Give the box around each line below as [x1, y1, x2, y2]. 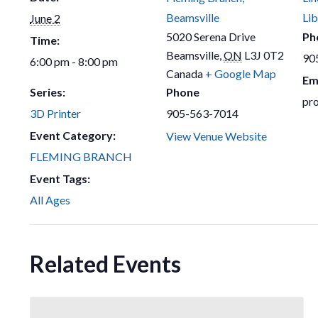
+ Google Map [205, 66, 276, 80]
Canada [166, 66, 203, 80]
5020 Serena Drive [166, 29, 256, 43]
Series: [30, 84, 65, 99]
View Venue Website [166, 128, 267, 143]
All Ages [30, 192, 70, 207]
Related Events [30, 249, 181, 278]
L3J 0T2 [244, 48, 284, 62]
